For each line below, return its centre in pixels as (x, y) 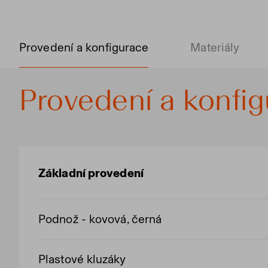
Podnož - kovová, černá (100, 219)
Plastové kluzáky (82, 259)
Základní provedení (91, 173)
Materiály (215, 47)
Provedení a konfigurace (84, 47)
